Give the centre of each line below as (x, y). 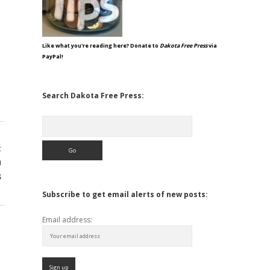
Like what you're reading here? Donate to (101, 46)
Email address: (67, 220)
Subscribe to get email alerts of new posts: (125, 194)
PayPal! (52, 56)
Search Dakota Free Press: (93, 96)
